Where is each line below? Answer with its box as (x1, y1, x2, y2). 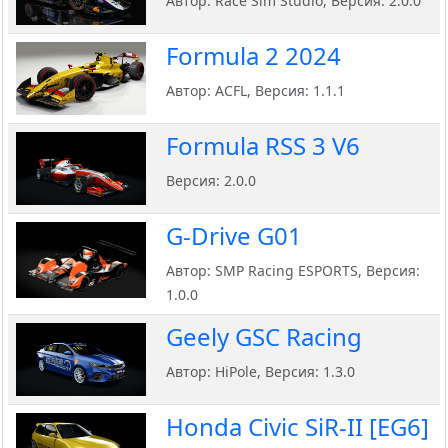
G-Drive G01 (166, 219, 302, 253)
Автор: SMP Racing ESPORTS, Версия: (166, 261, 420, 281)
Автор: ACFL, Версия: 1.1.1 (166, 81, 345, 101)
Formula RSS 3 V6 (166, 129, 360, 163)
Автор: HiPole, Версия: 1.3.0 (166, 362, 355, 382)
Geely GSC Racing (166, 320, 362, 354)
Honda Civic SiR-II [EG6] (166, 410, 429, 444)
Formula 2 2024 (166, 39, 341, 73)
